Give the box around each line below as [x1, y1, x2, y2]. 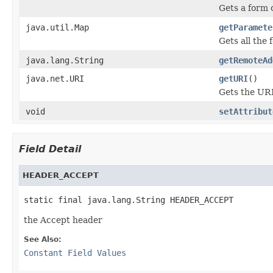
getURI [219, 73, 248, 83]
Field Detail [19, 143, 81, 155]
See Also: [24, 235, 62, 244]
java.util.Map [26, 22, 89, 32]
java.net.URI [26, 73, 84, 83]
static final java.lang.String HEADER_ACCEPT [24, 194, 233, 205]
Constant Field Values [24, 247, 126, 258]
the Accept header [24, 214, 102, 225]
